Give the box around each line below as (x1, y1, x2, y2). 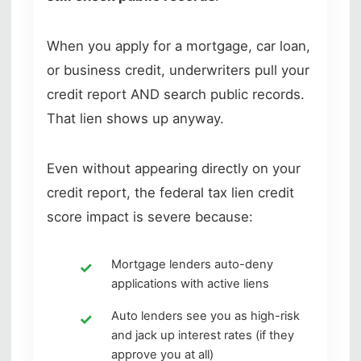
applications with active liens (111, 276, 269, 291)
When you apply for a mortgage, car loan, (47, 37, 310, 54)
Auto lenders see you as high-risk (111, 308, 300, 323)
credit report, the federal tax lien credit (47, 184, 294, 201)
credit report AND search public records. (47, 85, 305, 102)
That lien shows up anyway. (47, 110, 224, 127)
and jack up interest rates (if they (111, 327, 294, 342)
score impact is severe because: (47, 208, 253, 225)
